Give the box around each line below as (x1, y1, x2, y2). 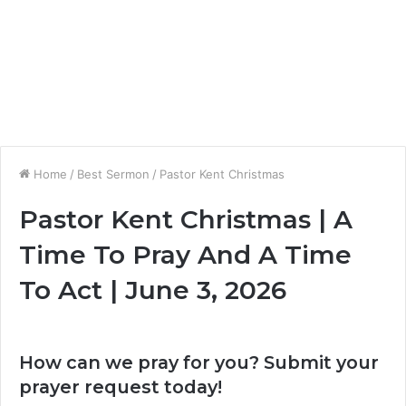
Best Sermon (77, 167, 150, 181)
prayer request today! (19, 376, 222, 398)
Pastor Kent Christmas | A (19, 204, 353, 235)
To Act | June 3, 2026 (19, 275, 286, 305)
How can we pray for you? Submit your (19, 352, 379, 373)
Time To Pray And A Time (19, 239, 352, 270)
